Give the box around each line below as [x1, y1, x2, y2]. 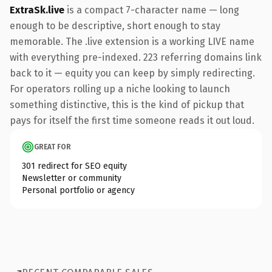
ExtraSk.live [10, 4, 64, 16]
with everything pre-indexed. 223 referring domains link [10, 51, 262, 63]
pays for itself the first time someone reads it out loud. [10, 114, 254, 126]
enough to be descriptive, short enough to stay [10, 19, 220, 32]
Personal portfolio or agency [22, 185, 135, 195]
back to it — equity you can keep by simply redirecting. [10, 67, 255, 79]
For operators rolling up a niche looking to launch [10, 83, 230, 95]
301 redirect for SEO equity [22, 160, 127, 171]
